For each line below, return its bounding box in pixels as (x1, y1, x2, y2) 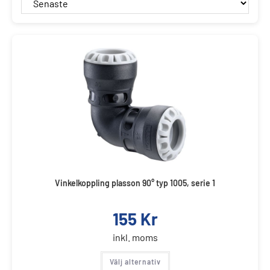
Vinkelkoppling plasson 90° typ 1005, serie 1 (55, 178, 215, 188)
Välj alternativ (109, 257, 161, 266)
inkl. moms (112, 231, 158, 243)
